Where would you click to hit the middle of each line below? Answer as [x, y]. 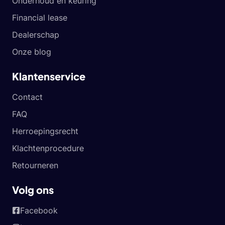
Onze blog [32, 52]
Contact [27, 97]
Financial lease [40, 18]
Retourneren [35, 165]
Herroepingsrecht [45, 131]
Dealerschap [36, 35]
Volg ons [33, 190]
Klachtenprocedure [48, 148]
